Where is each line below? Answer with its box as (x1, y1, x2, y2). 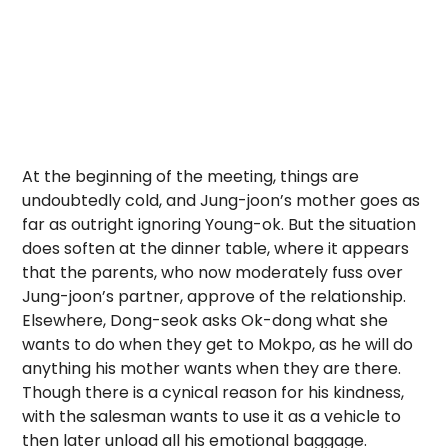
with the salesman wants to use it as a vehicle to (22, 405, 402, 428)
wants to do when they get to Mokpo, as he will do (22, 333, 414, 356)
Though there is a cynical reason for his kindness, (22, 381, 405, 404)
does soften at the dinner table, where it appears (22, 237, 410, 260)
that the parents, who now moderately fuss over (22, 261, 404, 284)
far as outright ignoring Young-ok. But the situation (22, 213, 417, 236)
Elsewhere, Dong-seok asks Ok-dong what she (22, 309, 389, 332)
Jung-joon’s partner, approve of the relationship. (22, 285, 407, 308)
